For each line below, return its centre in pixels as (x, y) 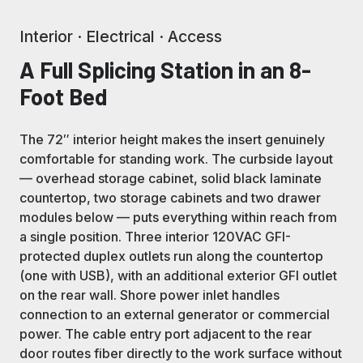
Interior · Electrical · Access (121, 37)
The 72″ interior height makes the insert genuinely (172, 140)
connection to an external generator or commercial (175, 315)
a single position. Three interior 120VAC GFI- (155, 237)
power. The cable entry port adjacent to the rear (166, 334)
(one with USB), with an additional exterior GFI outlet (178, 276)
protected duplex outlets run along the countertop (171, 256)
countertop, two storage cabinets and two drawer (170, 198)
